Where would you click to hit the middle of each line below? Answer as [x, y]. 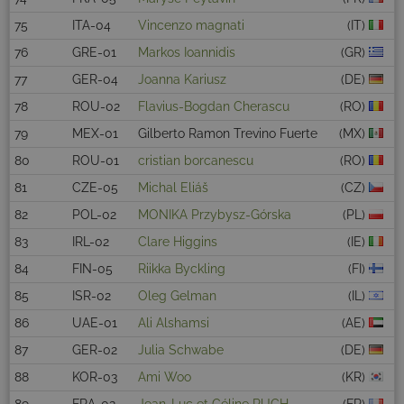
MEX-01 [95, 134]
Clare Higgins [178, 242]
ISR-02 [92, 296]
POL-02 [94, 215]
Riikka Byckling [182, 269]
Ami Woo [165, 377]
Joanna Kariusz [182, 80]
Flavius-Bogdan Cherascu [214, 107]
